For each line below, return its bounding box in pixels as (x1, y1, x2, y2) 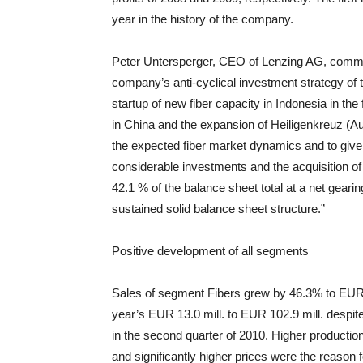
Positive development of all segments (112, 244, 309, 258)
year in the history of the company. (112, 12, 293, 26)
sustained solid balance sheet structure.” (112, 202, 325, 216)
